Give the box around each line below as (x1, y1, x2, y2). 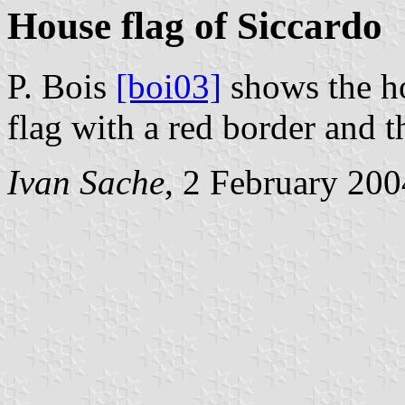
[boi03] (116, 66, 221, 106)
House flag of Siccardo (7, 4, 382, 47)
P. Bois (7, 66, 116, 106)
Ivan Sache (7, 162, 165, 202)
